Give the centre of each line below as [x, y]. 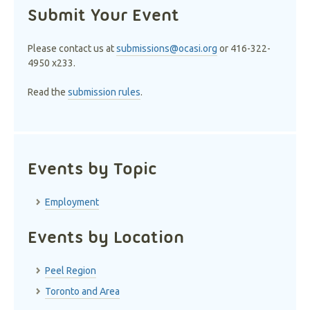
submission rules [104, 92]
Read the [48, 92]
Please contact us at [72, 48]
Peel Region [71, 271]
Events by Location [106, 237]
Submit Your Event [103, 15]
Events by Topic [92, 168]
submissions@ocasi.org [167, 48]
